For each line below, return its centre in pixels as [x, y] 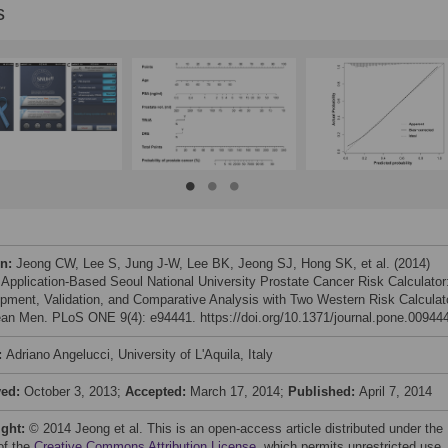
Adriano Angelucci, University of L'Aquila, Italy [139, 354]
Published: [323, 391]
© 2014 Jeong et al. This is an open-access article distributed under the [236, 428]
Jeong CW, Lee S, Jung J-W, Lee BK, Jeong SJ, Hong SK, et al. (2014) [223, 263]
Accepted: [157, 391]
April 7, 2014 [395, 391]
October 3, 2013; [74, 391]
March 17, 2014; [239, 391]
